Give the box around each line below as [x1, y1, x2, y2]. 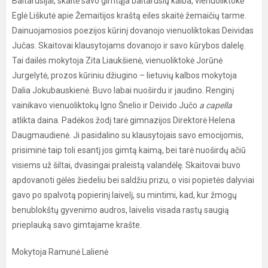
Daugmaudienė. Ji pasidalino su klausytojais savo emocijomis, [12, 130, 243, 140]
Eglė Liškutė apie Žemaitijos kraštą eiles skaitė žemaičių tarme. [12, 11, 246, 20]
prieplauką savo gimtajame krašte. [12, 220, 142, 230]
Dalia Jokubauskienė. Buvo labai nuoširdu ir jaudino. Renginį [12, 86, 234, 95]
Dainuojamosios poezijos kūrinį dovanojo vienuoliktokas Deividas [12, 26, 254, 35]
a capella [199, 100, 232, 110]
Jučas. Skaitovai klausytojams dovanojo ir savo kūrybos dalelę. [12, 41, 245, 50]
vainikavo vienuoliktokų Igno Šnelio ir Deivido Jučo [12, 100, 199, 110]
